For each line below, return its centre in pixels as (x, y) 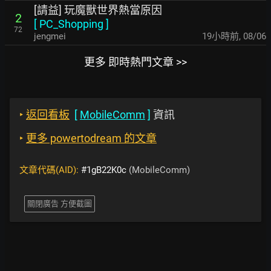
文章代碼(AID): (50, 170)
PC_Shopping (71, 24)
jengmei (50, 36)
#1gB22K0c (104, 170)
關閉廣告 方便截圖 (60, 204)
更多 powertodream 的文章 (91, 138)
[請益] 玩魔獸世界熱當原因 (98, 10)
